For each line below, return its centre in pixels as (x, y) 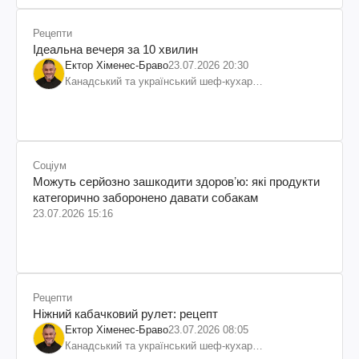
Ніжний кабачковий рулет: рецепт (125, 314)
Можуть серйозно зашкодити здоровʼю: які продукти (176, 182)
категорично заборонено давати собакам (145, 198)
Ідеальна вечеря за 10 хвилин (115, 50)
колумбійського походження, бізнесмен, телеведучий (195, 98)
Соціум (50, 166)
